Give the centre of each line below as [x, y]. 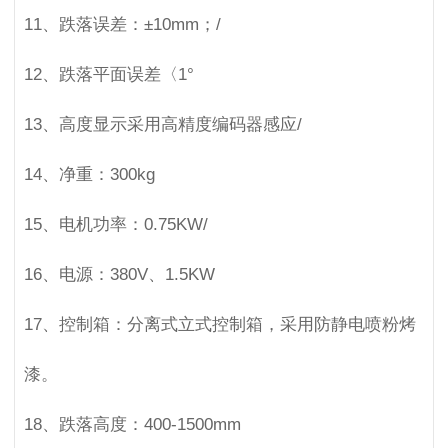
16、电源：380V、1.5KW [119, 274]
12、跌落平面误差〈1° [108, 74]
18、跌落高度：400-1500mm [132, 424]
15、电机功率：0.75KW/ [115, 224]
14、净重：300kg [89, 174]
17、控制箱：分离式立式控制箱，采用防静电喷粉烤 [219, 324]
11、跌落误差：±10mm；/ [122, 24]
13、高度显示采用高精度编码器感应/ [162, 124]
